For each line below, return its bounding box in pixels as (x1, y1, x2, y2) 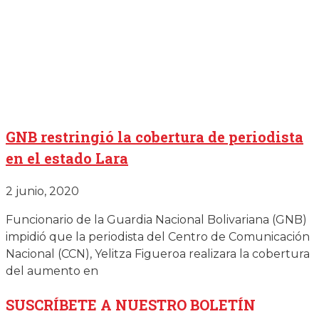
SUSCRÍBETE (6, 295, 100, 314)
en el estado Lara (6, 148, 128, 167)
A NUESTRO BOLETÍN (100, 295, 256, 314)
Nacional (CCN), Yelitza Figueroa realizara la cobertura (6, 246, 310, 261)
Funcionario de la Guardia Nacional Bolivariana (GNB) (6, 212, 307, 226)
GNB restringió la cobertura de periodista (6, 127, 303, 146)
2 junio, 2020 (6, 184, 79, 198)
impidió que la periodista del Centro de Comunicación (6, 229, 310, 244)
